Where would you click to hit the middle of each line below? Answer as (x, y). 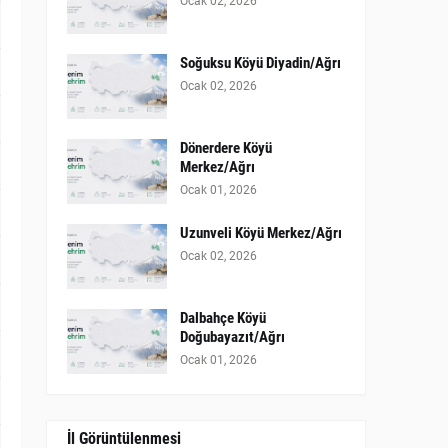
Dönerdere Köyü (226, 148)
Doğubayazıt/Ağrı (232, 337)
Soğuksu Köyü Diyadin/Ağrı (260, 63)
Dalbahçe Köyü (223, 318)
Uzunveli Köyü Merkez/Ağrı (261, 233)
